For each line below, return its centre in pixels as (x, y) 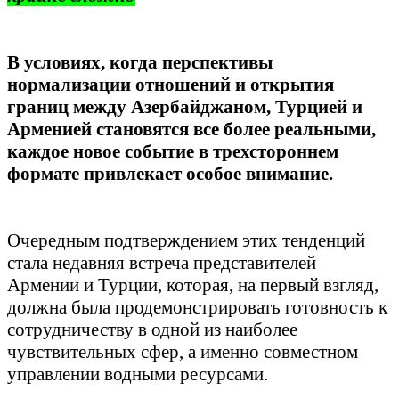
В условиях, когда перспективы (140, 63)
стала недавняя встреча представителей (162, 263)
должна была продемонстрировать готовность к (197, 308)
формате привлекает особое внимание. (170, 174)
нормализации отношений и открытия (171, 85)
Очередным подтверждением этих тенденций (186, 241)
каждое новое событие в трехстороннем (173, 152)
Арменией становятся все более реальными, (191, 130)
